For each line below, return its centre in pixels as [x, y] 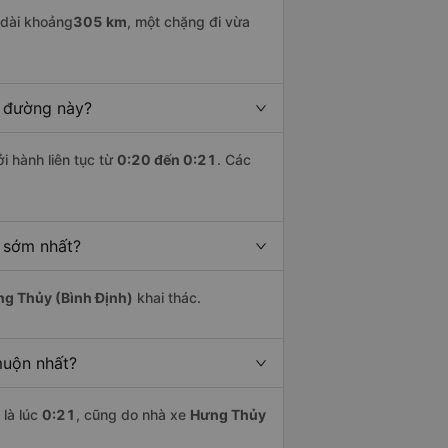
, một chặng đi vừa [188, 22]
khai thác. [167, 298]
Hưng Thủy [228, 415]
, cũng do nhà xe [133, 415]
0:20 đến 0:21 [167, 160]
